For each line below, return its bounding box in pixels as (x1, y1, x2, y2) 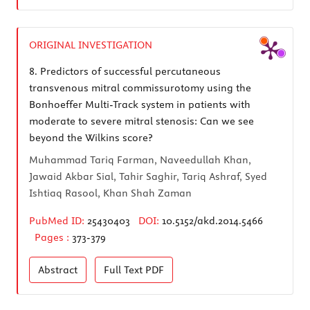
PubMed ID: (29, 214, 84, 227)
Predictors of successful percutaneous (37, 64, 221, 77)
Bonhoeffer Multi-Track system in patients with (29, 98, 250, 111)
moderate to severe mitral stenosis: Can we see (29, 114, 254, 127)
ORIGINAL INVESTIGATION (29, 38, 152, 51)
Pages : (35, 230, 72, 244)
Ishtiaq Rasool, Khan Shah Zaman (29, 186, 192, 199)
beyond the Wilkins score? (29, 131, 152, 144)
